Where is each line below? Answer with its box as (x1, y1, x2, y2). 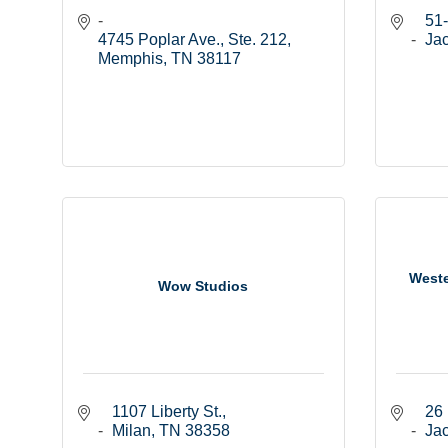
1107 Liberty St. (112, 403, 222, 421)
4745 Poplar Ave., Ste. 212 (98, 31, 287, 49)
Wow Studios (158, 277, 249, 294)
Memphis (98, 50, 163, 68)
